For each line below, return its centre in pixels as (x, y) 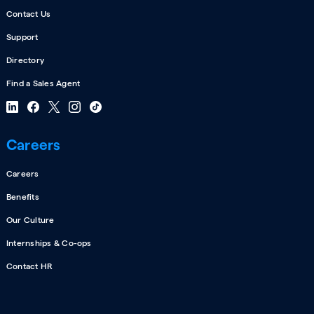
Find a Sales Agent (43, 83)
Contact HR (29, 266)
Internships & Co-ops (49, 243)
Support (22, 37)
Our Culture (30, 220)
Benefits (22, 197)
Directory (25, 60)
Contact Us (28, 14)
